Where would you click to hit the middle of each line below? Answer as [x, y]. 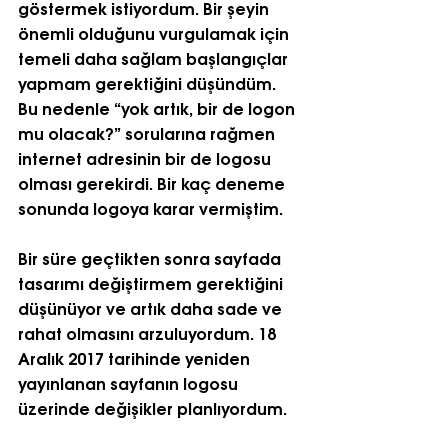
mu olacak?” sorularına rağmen [148, 132]
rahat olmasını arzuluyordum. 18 [149, 332]
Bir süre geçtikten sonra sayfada [151, 257]
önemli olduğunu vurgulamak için [155, 32]
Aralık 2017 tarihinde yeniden [136, 357]
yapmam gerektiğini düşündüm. [149, 82]
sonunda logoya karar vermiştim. [150, 207]
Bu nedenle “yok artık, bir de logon [158, 107]
